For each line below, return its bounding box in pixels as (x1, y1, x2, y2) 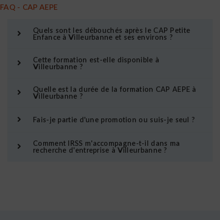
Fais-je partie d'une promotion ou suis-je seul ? (33, 115, 195, 124)
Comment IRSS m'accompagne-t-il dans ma (33, 139, 180, 148)
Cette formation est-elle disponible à (33, 55, 160, 64)
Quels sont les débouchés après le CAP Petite (33, 26, 191, 35)
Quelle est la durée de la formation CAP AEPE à (33, 85, 196, 94)
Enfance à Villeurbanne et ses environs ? (33, 33, 173, 42)
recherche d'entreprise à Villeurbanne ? (33, 146, 167, 155)
